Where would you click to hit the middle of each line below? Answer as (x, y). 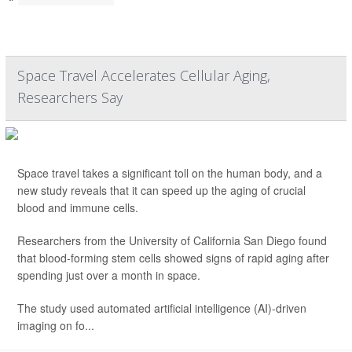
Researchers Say (70, 97)
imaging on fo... (56, 325)
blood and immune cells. (78, 207)
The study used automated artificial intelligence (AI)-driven (162, 308)
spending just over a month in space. (109, 275)
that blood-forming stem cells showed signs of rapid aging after (173, 258)
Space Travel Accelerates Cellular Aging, (144, 75)
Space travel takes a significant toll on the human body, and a (170, 173)
